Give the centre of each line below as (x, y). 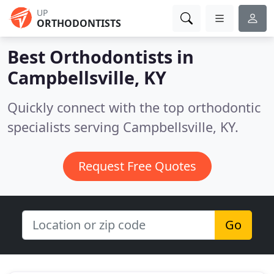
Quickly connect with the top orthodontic (134, 107)
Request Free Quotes (137, 166)
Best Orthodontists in (101, 57)
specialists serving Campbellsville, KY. (123, 127)
